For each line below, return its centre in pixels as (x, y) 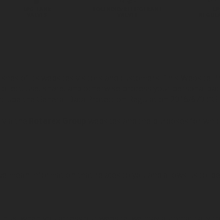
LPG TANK (37, 9)
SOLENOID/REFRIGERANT (128, 9)
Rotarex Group (58, 121)
